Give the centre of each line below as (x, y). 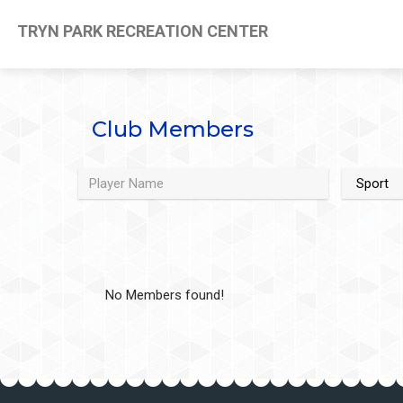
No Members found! (165, 295)
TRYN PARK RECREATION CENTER (141, 31)
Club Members (173, 129)
